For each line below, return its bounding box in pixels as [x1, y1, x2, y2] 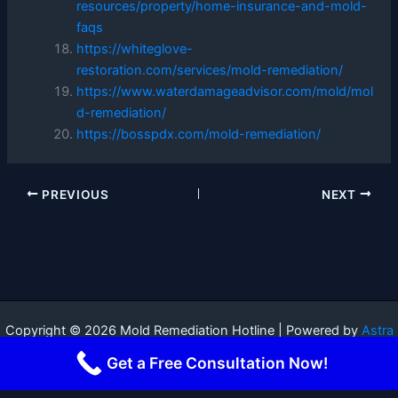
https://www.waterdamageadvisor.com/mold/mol [76, 83, 374, 99]
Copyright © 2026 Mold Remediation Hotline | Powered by [4, 322, 362, 338]
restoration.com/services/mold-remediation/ [76, 61, 344, 78]
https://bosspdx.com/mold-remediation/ [76, 125, 322, 142]
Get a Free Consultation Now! [106, 354, 328, 372]
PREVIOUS [38, 187, 109, 202]
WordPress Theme [143, 344, 255, 360]
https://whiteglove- [76, 40, 194, 57]
